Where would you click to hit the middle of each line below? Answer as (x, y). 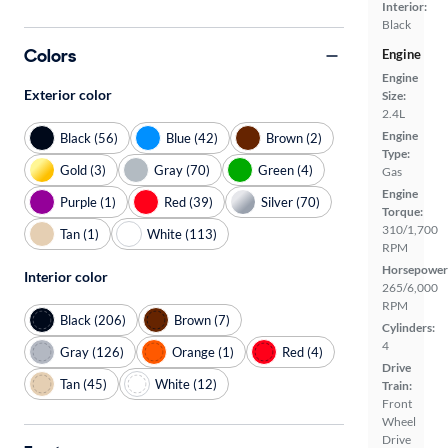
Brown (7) (202, 319)
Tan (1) (79, 233)
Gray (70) (182, 169)
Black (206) (93, 319)
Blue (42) (192, 137)
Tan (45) (83, 383)
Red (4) (302, 351)
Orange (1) (203, 351)
